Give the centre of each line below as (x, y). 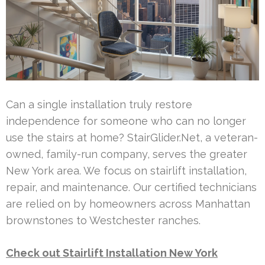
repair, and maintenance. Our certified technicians (131, 187)
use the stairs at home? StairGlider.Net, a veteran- (132, 137)
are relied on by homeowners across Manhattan (128, 203)
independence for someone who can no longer (126, 121)
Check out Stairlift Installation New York (112, 253)
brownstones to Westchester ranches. (103, 220)
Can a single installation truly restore (99, 104)
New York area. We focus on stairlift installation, (126, 170)
